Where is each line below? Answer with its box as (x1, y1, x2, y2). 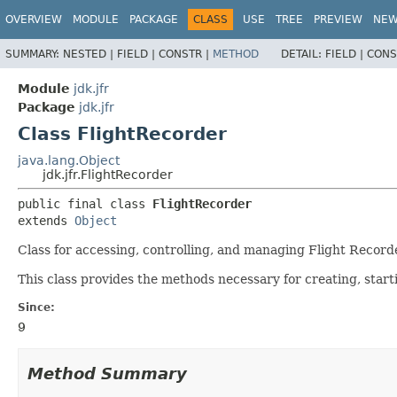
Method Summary (27, 363, 187, 383)
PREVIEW (314, 13, 362, 26)
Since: (18, 300, 55, 314)
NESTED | (63, 47, 117, 60)
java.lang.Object (18, 152, 120, 167)
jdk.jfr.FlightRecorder (43, 167, 173, 182)
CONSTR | (159, 47, 213, 60)
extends (18, 213, 74, 228)
